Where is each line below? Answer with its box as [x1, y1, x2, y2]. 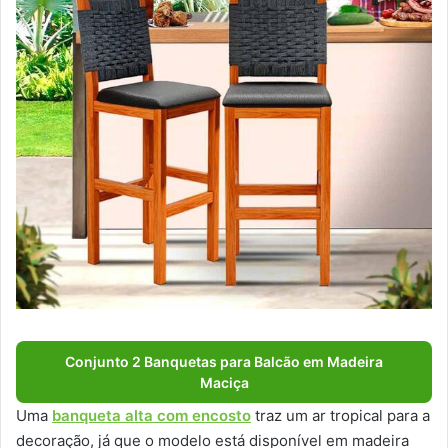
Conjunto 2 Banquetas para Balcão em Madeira [65, 352, 383, 370]
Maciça [199, 373, 249, 391]
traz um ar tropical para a [251, 405, 430, 425]
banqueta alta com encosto [52, 405, 251, 425]
